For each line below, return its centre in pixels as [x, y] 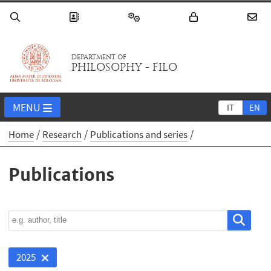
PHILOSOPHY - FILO [125, 68]
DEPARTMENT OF [99, 57]
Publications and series [139, 135]
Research [62, 135]
